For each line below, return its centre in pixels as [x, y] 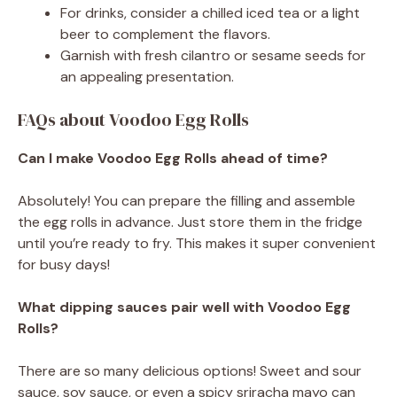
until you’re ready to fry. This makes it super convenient [197, 243]
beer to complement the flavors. [165, 34]
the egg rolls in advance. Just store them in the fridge [190, 222]
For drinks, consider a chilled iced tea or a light [210, 12]
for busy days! [64, 264]
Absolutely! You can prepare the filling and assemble [187, 200]
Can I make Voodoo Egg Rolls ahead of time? [173, 158]
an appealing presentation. [147, 76]
